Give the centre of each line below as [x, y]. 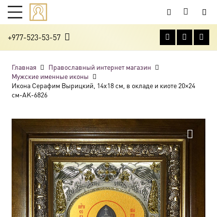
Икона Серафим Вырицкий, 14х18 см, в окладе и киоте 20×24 [103, 85]
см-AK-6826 [30, 94]
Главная [24, 67]
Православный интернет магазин [100, 67]
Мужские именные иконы [50, 76]
